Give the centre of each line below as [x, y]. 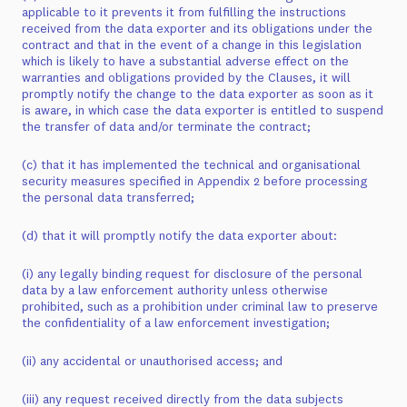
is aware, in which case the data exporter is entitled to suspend [203, 110]
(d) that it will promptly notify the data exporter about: [179, 235]
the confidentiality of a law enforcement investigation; [176, 323]
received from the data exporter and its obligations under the [197, 28]
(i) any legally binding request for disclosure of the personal [192, 273]
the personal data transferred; [108, 197]
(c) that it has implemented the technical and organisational [191, 164]
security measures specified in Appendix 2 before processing [194, 181]
